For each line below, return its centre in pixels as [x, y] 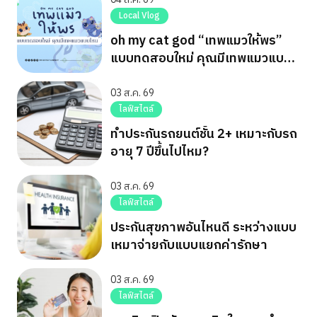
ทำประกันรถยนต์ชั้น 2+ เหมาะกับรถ [204, 135]
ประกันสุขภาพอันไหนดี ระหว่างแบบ [203, 228]
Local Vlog [139, 16]
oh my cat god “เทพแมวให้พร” [196, 41]
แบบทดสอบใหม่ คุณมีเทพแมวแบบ [201, 59]
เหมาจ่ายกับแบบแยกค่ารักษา [189, 246]
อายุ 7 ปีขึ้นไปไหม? [160, 152]
